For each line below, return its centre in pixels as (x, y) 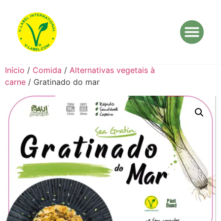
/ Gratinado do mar (63, 82)
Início (15, 70)
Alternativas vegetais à (112, 70)
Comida (47, 70)
